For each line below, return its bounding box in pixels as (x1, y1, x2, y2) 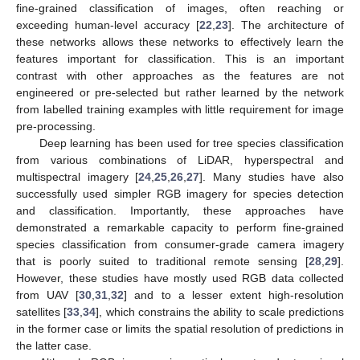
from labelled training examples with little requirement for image (16, 103, 344, 117)
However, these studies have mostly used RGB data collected (16, 272, 344, 285)
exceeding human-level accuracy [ (16, 18, 199, 32)
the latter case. (16, 339, 92, 353)
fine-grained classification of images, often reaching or (16, 2, 344, 15)
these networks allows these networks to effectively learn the (16, 35, 344, 49)
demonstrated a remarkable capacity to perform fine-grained (16, 221, 344, 235)
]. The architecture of (228, 18, 344, 32)
